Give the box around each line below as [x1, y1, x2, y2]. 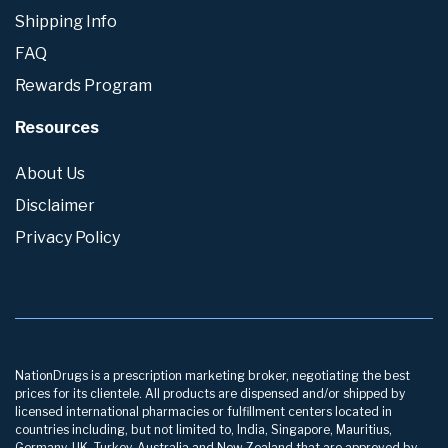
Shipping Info [15, 12, 117, 32]
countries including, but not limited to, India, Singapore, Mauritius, [15, 421, 392, 437]
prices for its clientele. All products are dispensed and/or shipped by [15, 385, 405, 401]
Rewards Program [15, 76, 152, 96]
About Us [15, 163, 85, 183]
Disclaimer [15, 195, 95, 215]
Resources [15, 118, 99, 138]
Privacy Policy [15, 227, 120, 247]
